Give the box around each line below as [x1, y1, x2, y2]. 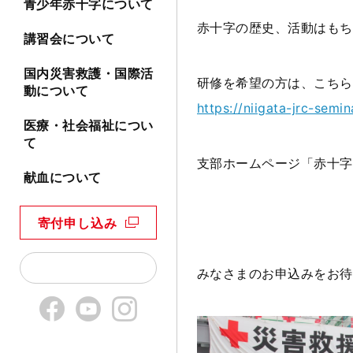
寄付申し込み [37, 215, 117, 232]
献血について [24, 169, 102, 186]
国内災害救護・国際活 [24, 65, 154, 82]
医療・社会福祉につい [24, 117, 154, 134]
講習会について [24, 31, 115, 47]
